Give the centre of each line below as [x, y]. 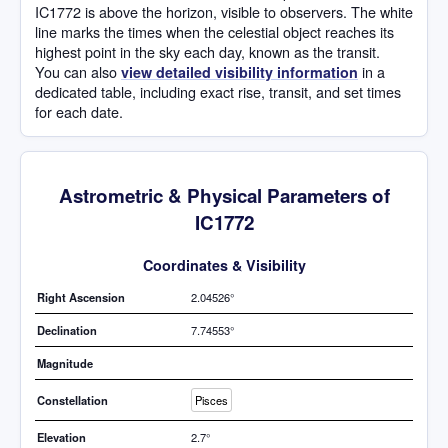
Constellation [72, 399]
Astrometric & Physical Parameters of [224, 196]
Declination [67, 329]
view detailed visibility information [239, 72]
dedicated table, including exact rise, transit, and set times [218, 92]
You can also [78, 72]
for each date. [79, 112]
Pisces [211, 399]
